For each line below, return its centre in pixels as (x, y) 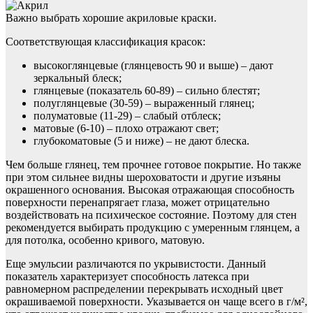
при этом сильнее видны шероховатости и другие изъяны (143, 177)
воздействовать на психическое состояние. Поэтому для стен (151, 215)
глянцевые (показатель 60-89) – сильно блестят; (147, 91)
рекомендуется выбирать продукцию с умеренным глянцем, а (153, 228)
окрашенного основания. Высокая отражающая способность (150, 190)
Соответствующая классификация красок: (105, 42)
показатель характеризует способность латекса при (128, 277)
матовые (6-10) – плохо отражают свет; (126, 129)
